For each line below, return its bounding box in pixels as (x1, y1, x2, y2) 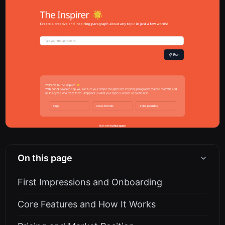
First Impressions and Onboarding (18, 177, 162, 188)
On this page (18, 153, 72, 164)
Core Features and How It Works (18, 199, 156, 210)
